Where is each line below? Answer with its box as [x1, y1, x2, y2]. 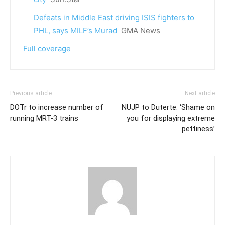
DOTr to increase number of [10, 103, 103, 112]
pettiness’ [182, 124, 215, 133]
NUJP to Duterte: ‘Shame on [122, 103, 215, 112]
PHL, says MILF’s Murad [34, 26, 117, 35]
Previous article [10, 90, 52, 97]
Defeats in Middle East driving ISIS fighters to [34, 13, 194, 22]
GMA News [121, 26, 160, 35]
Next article [185, 90, 215, 97]
